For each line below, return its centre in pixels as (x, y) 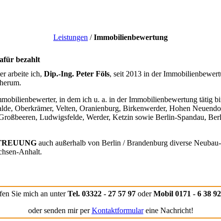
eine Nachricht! (168, 210)
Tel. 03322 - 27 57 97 (102, 193)
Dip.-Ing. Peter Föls (77, 74)
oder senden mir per (60, 210)
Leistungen (71, 37)
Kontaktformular (117, 210)
